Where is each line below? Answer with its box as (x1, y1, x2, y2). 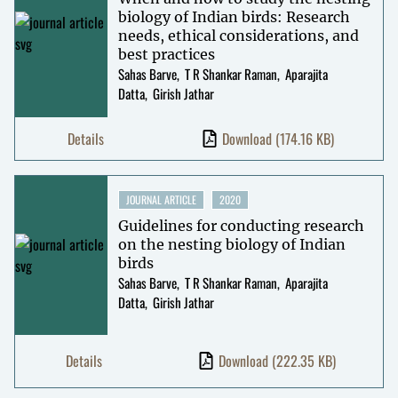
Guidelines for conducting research (117, 216, 364, 235)
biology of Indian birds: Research (117, 7, 350, 26)
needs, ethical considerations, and (117, 26, 359, 44)
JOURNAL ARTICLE (125, 191, 196, 207)
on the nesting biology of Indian (117, 235, 346, 253)
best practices (117, 44, 215, 63)
